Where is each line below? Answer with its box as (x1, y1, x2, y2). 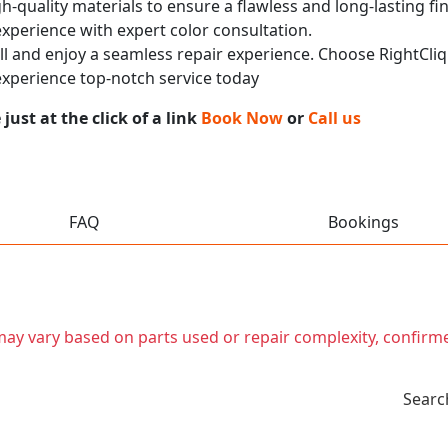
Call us (308, 106, 361, 129)
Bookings (328, 210, 399, 233)
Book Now (201, 106, 283, 129)
